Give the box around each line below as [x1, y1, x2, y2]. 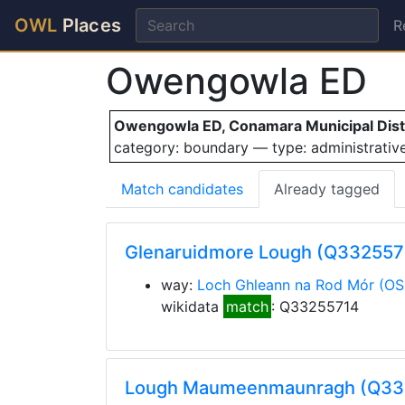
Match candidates [121, 180, 243, 198]
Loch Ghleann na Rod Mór [197, 276, 374, 294]
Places [57, 14, 122, 36]
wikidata [161, 297, 223, 316]
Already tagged [274, 180, 380, 198]
